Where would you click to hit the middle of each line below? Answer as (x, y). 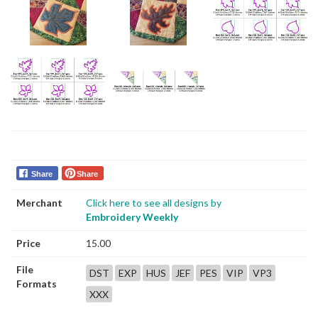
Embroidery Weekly (132, 217)
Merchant (39, 203)
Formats (37, 284)
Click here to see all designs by (154, 203)
